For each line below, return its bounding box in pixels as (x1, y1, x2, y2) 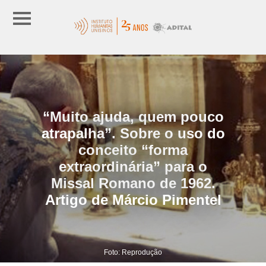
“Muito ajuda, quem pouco (42, 108, 224, 125)
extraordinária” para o (59, 158, 207, 175)
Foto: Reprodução (104, 248, 162, 256)
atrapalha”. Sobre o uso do (41, 125, 225, 141)
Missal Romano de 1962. (50, 175, 216, 191)
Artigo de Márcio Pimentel (45, 191, 221, 208)
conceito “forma (78, 141, 188, 158)
